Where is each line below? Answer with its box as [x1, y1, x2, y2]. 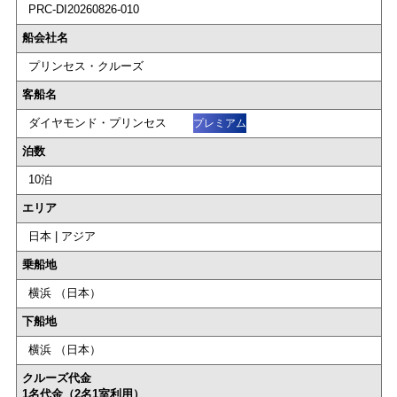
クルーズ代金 [22, 371, 91, 385]
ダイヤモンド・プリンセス [27, 116, 170, 130]
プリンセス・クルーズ [27, 59, 144, 74]
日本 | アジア [27, 230, 96, 244]
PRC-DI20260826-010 [27, 3, 139, 17]
